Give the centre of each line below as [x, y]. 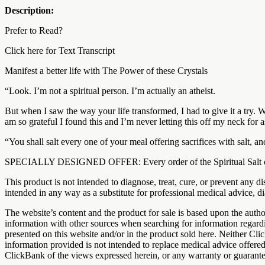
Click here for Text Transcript [60, 50]
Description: [29, 10]
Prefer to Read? [34, 30]
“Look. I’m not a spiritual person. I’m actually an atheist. [110, 91]
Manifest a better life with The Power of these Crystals [106, 70]
